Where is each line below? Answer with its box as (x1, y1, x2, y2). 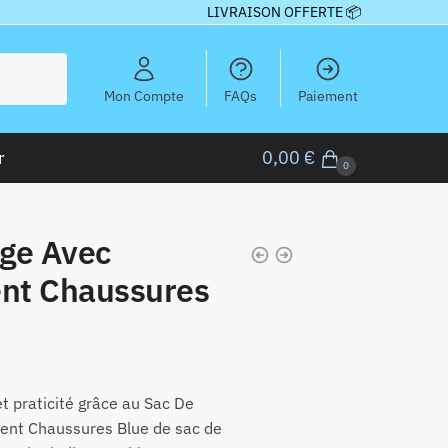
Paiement (297, 87, 358, 105)
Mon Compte (103, 87, 184, 105)
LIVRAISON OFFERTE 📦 (207, 3, 361, 21)
